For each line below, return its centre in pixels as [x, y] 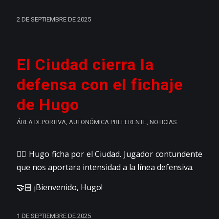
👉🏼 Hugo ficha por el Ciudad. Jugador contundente [109, 154]
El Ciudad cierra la [85, 65]
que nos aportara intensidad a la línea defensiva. [105, 167]
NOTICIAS [163, 122]
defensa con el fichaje [99, 85]
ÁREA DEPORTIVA [41, 122]
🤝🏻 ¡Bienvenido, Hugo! [59, 187]
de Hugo [48, 105]
